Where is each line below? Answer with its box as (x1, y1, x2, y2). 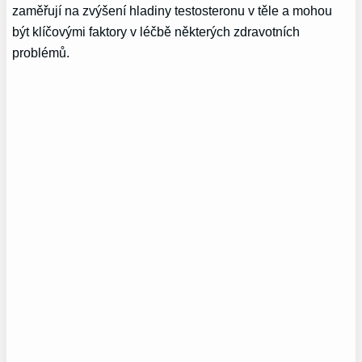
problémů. (12, 44, 70, 60)
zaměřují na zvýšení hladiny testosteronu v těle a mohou (12, 2, 333, 18)
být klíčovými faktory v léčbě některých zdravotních (12, 23, 301, 39)
